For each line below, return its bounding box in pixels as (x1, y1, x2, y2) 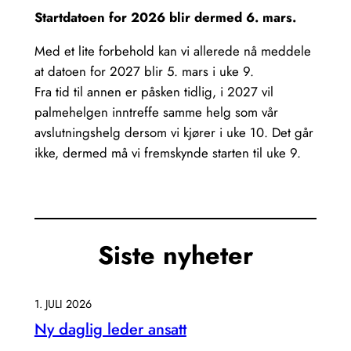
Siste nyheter (98, 236, 253, 273)
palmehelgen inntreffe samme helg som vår (34, 103, 278, 122)
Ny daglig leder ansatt (34, 317, 186, 341)
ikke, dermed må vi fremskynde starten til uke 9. (34, 143, 301, 163)
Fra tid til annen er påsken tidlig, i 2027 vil (34, 82, 273, 102)
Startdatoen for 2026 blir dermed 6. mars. (34, 8, 296, 27)
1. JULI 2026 (34, 295, 92, 312)
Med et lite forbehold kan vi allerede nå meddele (34, 42, 311, 61)
